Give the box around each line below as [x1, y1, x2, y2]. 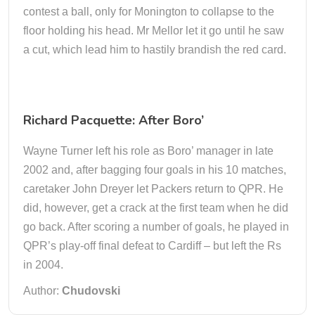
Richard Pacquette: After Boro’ [23, 112, 204, 129]
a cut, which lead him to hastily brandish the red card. [23, 44, 286, 56]
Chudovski [62, 285, 120, 297]
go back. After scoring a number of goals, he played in [23, 221, 289, 233]
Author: [23, 285, 62, 297]
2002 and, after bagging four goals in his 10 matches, [23, 164, 286, 176]
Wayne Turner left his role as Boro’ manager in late [23, 145, 274, 157]
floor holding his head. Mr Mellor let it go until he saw [23, 25, 284, 37]
